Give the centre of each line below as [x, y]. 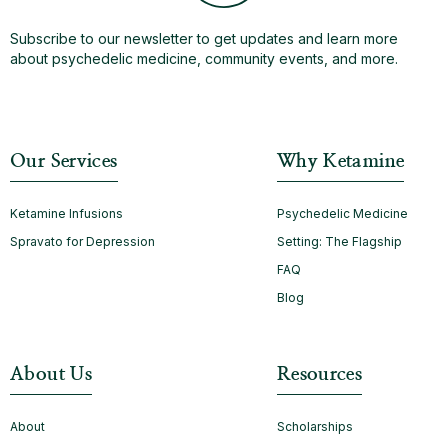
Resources [319, 374]
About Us [51, 374]
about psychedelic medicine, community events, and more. [204, 58]
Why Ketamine [340, 161]
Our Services [64, 161]
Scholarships [314, 426]
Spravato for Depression [82, 241]
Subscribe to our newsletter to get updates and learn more [204, 38]
